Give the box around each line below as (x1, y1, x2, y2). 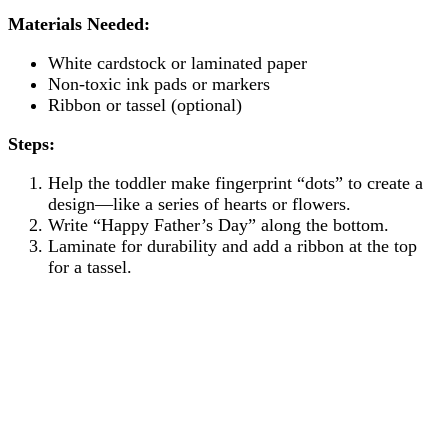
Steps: (8, 133, 55, 154)
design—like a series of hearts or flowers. (48, 193, 351, 214)
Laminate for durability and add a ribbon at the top (48, 235, 417, 256)
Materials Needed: (8, 13, 150, 34)
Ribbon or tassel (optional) (48, 94, 242, 115)
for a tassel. (48, 256, 132, 277)
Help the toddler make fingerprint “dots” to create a (48, 172, 423, 193)
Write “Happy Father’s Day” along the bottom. (48, 214, 389, 235)
